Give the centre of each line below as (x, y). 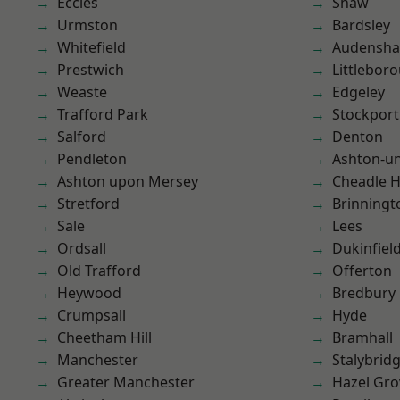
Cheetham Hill (104, 337)
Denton (358, 137)
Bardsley (361, 25)
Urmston (87, 25)
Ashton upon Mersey (128, 181)
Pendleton (92, 159)
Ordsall (82, 248)
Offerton (362, 271)
